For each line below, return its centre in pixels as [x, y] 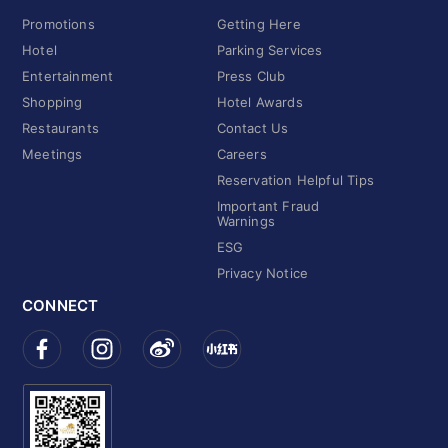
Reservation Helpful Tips [295, 180]
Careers [241, 154]
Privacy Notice [262, 273]
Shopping [52, 102]
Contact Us [252, 128]
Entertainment [68, 76]
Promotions [58, 24]
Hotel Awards [259, 102]
